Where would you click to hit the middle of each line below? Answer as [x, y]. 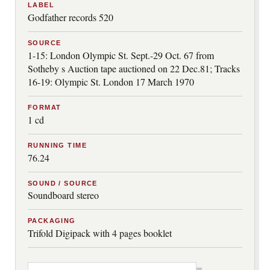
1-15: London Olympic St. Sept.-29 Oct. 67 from [121, 55]
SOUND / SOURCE [63, 183]
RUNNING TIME [57, 145]
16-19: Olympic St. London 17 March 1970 [111, 81]
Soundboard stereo [63, 195]
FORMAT [45, 107]
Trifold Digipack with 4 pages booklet [100, 233]
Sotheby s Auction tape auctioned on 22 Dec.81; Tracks [134, 68]
